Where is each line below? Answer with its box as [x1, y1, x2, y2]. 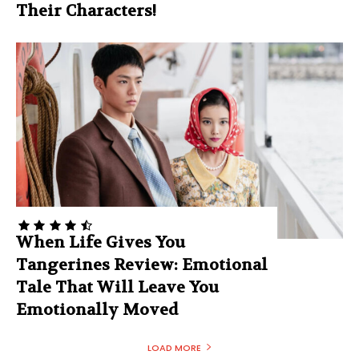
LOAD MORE [147, 341, 201, 354]
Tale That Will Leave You [16, 276, 219, 297]
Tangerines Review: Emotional [16, 254, 268, 275]
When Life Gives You [16, 232, 185, 252]
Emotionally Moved [16, 299, 178, 320]
